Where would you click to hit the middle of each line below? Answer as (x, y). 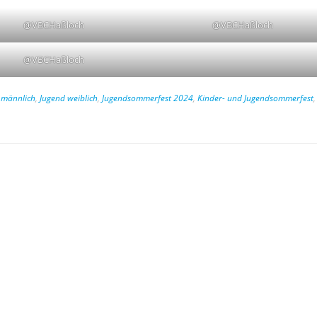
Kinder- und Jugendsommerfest (255, 98)
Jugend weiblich (69, 98)
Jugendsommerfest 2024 (148, 98)
